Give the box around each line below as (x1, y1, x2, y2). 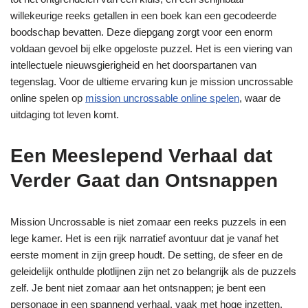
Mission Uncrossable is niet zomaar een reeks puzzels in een (10, 216, 286, 228)
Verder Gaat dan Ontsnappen (10, 170, 278, 191)
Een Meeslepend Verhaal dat (10, 145, 272, 166)
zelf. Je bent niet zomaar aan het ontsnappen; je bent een (10, 282, 265, 294)
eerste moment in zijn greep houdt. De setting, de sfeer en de (10, 249, 283, 261)
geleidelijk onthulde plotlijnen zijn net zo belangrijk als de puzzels (10, 265, 296, 277)
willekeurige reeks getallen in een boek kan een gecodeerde (10, 10, 276, 21)
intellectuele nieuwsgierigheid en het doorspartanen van (10, 59, 256, 71)
